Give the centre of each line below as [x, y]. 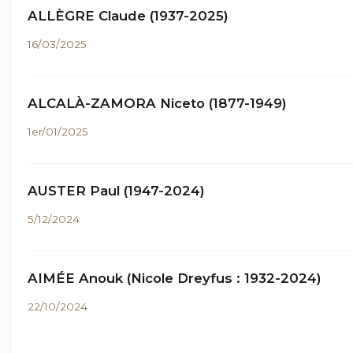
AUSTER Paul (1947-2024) [116, 191]
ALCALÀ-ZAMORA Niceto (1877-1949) [157, 103]
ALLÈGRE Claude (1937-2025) [128, 16]
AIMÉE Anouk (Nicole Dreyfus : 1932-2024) [175, 278]
